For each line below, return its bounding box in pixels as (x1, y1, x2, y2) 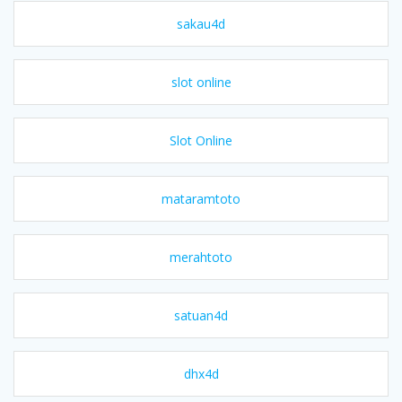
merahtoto (170, 248, 232, 266)
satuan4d (174, 306, 228, 324)
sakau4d (177, 14, 225, 32)
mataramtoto (162, 189, 240, 207)
